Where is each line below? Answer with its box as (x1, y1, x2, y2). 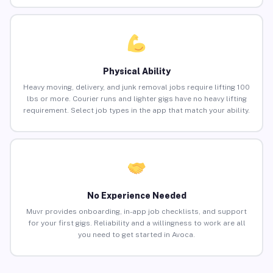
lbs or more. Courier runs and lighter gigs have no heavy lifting (26, 94, 247, 104)
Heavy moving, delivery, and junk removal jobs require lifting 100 (23, 83, 250, 92)
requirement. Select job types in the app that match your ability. (23, 106, 250, 115)
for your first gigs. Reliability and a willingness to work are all (27, 219, 246, 228)
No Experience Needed (87, 191, 186, 201)
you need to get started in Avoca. (78, 230, 195, 239)
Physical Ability (102, 66, 171, 77)
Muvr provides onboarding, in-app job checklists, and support (26, 207, 247, 216)
